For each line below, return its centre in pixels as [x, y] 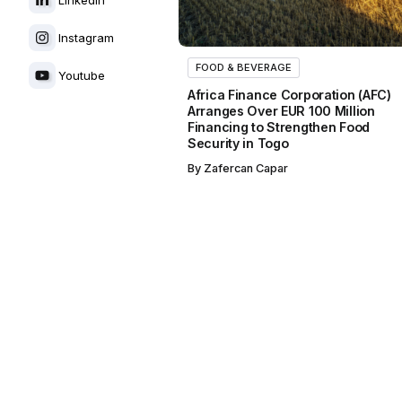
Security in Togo [238, 144]
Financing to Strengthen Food [279, 127]
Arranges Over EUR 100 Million [281, 111]
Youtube [82, 75]
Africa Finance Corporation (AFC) [289, 95]
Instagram [86, 37]
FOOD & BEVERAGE [244, 68]
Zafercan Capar [246, 168]
